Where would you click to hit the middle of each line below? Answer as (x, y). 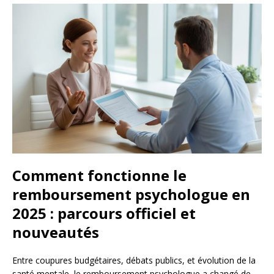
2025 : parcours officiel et (104, 213)
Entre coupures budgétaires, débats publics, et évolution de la (134, 261)
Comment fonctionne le (99, 176)
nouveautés (56, 232)
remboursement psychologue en (131, 194)
